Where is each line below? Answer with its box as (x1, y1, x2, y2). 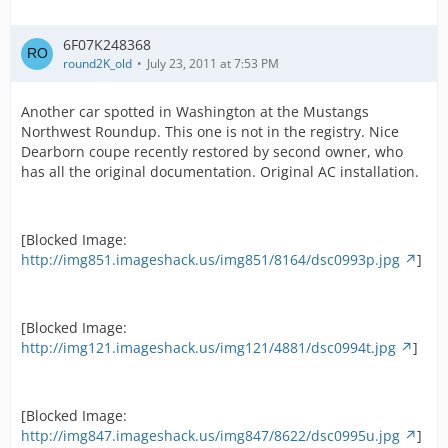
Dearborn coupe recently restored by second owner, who (21, 142, 403, 161)
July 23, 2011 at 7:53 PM (147, 55, 279, 72)
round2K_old (63, 55, 132, 72)
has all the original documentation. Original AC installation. (21, 162, 419, 181)
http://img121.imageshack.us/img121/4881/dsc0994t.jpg (21, 338, 396, 357)
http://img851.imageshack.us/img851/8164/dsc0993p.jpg (21, 250, 400, 269)
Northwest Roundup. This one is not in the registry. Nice (21, 122, 399, 141)
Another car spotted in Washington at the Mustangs (21, 102, 369, 121)
